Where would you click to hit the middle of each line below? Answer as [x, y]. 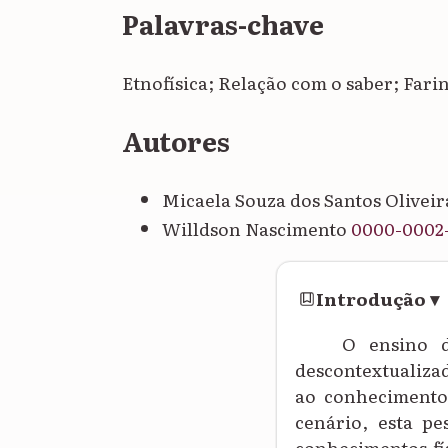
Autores [176, 140]
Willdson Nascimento [256, 227]
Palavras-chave [223, 24]
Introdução [371, 298]
